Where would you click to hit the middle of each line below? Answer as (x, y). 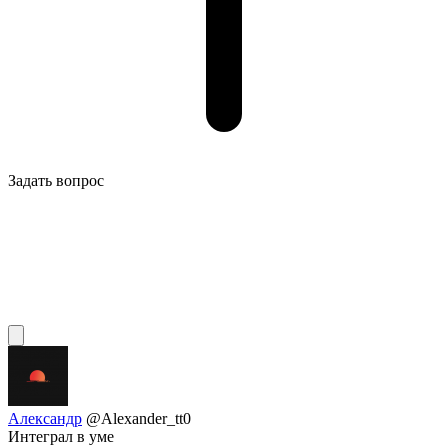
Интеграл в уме (61, 437)
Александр (45, 419)
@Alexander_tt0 (138, 419)
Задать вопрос (56, 181)
